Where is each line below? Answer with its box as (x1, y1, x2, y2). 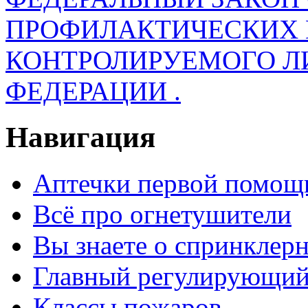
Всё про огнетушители (33, 199, 291, 229)
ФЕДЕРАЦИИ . (5, 76, 181, 107)
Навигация (5, 121, 155, 154)
